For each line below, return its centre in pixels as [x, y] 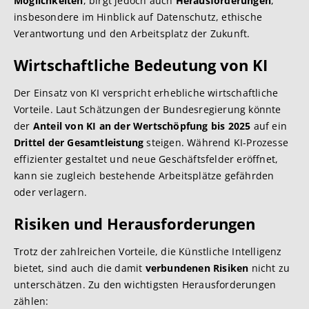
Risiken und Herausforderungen [134, 224]
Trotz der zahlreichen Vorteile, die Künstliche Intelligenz [148, 251]
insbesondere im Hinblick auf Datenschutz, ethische [138, 17]
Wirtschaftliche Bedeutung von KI [141, 65]
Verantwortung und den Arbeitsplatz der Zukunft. [132, 33]
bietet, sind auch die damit [80, 268]
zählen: [31, 301]
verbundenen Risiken [197, 268]
